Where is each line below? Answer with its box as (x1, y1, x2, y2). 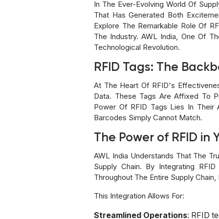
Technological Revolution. (94, 42, 180, 52)
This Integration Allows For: (94, 191, 184, 200)
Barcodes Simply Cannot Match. (94, 112, 202, 122)
